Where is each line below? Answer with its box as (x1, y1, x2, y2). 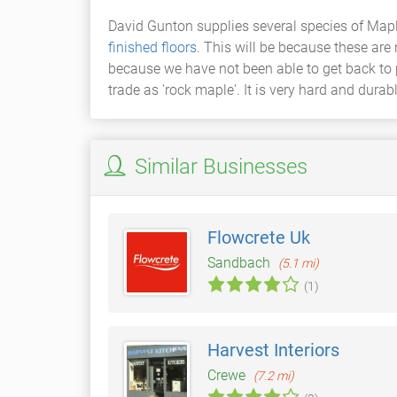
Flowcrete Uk (207, 227, 310, 249)
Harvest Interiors (207, 339, 339, 362)
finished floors (108, 39, 197, 56)
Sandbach (207, 254, 274, 272)
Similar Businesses (129, 154, 307, 179)
